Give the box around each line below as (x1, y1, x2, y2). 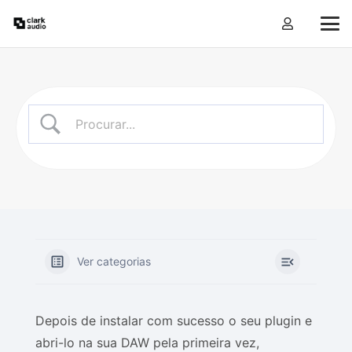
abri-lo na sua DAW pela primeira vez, (35, 335, 259, 350)
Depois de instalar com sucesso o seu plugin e (35, 313, 312, 328)
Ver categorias (77, 255, 151, 268)
